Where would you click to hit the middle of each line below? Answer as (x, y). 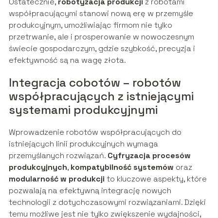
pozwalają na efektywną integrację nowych (90, 190)
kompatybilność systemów (122, 167)
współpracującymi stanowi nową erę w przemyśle (101, 13)
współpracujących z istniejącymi (101, 96)
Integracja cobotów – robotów (95, 82)
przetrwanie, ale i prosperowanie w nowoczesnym (101, 36)
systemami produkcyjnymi (83, 109)
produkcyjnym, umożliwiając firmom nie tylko (90, 25)
